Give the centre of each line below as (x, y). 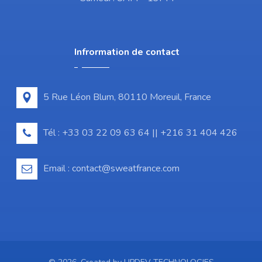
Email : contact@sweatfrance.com (111, 169)
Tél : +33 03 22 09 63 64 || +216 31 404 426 (140, 133)
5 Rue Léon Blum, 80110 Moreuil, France (127, 97)
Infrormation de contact (127, 52)
